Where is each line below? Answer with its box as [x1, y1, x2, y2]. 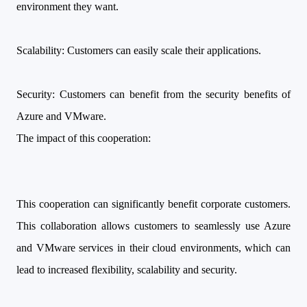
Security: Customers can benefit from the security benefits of [16, 88, 291, 100]
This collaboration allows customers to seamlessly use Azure [16, 220, 291, 232]
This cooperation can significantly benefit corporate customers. [16, 198, 291, 210]
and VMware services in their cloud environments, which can [16, 242, 291, 254]
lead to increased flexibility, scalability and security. [16, 264, 237, 275]
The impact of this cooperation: [16, 132, 151, 144]
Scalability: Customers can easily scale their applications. [16, 45, 261, 56]
